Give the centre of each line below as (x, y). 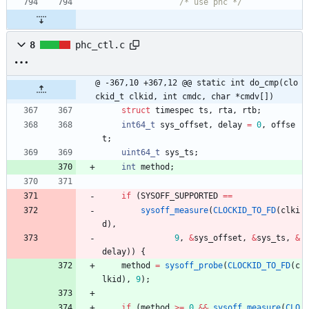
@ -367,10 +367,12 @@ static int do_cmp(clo (197, 82)
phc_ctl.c (100, 44)
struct (136, 110)
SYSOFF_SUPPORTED (179, 196)
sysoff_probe (194, 265)
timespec (175, 110)
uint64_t (141, 152)
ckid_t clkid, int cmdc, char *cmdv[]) (185, 96)
